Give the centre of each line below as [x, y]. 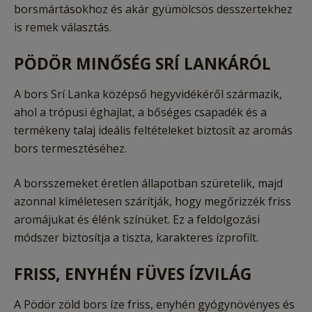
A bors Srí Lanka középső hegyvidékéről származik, [148, 94]
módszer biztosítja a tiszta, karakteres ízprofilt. [136, 238]
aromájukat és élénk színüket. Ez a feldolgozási [137, 220]
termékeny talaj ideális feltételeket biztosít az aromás [153, 131]
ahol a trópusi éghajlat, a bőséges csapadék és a [140, 112]
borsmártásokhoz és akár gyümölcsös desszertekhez [153, 9]
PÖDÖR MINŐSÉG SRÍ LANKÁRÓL [142, 64]
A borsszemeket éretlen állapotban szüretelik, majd [148, 184]
